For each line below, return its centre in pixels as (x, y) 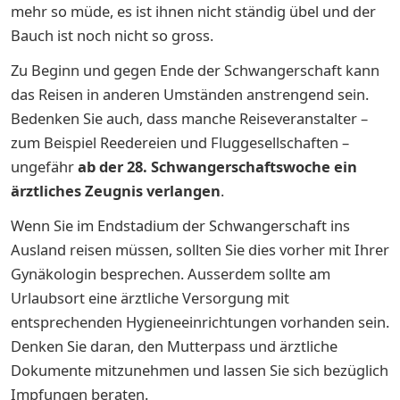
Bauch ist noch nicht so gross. (114, 35)
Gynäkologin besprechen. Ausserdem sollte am (171, 273)
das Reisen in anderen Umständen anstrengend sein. (190, 94)
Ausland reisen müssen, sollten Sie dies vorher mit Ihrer (200, 249)
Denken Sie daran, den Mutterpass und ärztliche (174, 346)
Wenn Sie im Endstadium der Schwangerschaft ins (180, 225)
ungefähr (44, 166)
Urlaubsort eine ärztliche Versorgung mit (150, 297)
